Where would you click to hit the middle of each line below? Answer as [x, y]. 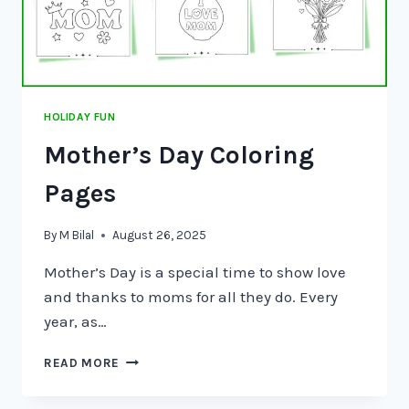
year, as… [75, 322]
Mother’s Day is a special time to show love [195, 273]
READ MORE [82, 363]
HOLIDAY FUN [80, 116]
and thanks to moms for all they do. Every [191, 297]
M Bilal [77, 236]
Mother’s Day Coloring [179, 155]
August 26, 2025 [160, 236]
